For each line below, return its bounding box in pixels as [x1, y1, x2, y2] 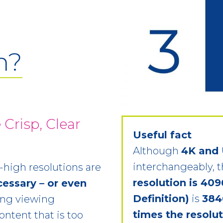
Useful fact [133, 128, 192, 141]
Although [133, 144, 181, 157]
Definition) [133, 192, 189, 205]
